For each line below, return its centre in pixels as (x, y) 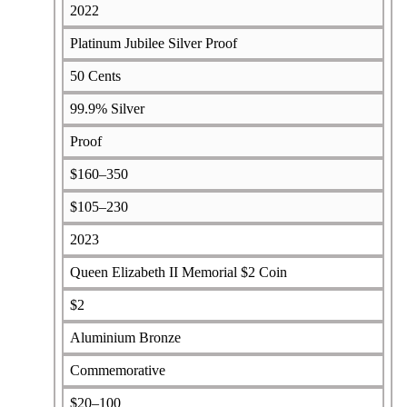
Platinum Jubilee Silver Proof (153, 43)
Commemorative (117, 370)
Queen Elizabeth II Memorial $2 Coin (178, 272)
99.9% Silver (107, 108)
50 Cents (95, 75)
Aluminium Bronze (125, 337)
